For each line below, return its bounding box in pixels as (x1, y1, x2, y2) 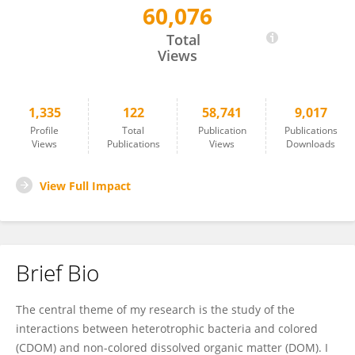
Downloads (286, 137, 335, 151)
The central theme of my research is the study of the (16, 302, 295, 317)
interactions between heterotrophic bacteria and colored (16, 321, 318, 336)
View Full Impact (40, 178, 131, 193)
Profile (30, 124, 59, 137)
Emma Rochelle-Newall (36, 17, 155, 31)
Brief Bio (16, 258, 99, 288)
